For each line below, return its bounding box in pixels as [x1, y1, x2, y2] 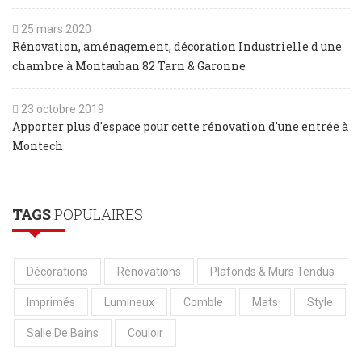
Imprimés [27, 295, 75, 309]
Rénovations [117, 264, 181, 278]
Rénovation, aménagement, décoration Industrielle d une [12, 38, 342, 54]
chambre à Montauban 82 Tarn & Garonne [12, 57, 246, 74]
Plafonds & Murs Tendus [210, 264, 335, 278]
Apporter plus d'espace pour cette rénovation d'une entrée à [12, 118, 348, 134]
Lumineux [104, 295, 154, 309]
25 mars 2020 [21, 22, 91, 36]
